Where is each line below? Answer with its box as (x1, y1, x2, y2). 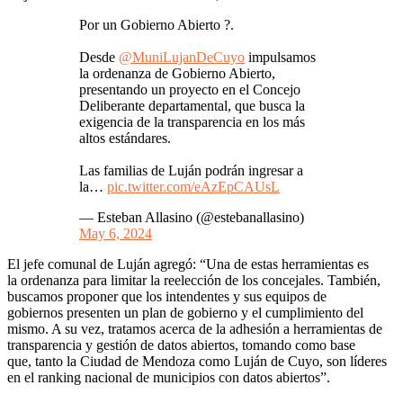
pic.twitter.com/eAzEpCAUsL (107, 178, 280, 194)
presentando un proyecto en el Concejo (79, 81, 300, 97)
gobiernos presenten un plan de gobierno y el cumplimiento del (7, 304, 363, 320)
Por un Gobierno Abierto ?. (79, 16, 234, 32)
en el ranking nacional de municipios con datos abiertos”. (7, 369, 330, 385)
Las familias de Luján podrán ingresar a (79, 162, 303, 178)
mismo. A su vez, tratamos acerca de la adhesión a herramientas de (7, 320, 382, 336)
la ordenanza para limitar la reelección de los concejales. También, (7, 272, 381, 288)
